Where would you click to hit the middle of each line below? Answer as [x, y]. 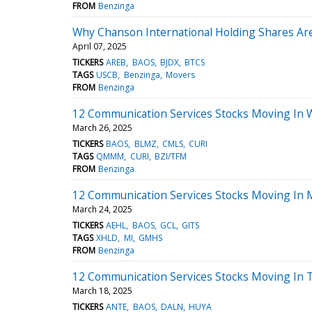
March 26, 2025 [102, 127]
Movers [180, 75]
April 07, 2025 [100, 46]
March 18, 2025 [102, 290]
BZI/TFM [170, 156]
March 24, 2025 [102, 209]
